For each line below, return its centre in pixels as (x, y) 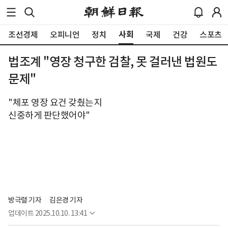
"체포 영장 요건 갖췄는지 (55, 103)
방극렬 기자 (25, 200)
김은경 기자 (66, 200)
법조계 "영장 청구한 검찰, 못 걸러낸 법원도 (113, 62)
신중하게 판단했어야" (49, 115)
